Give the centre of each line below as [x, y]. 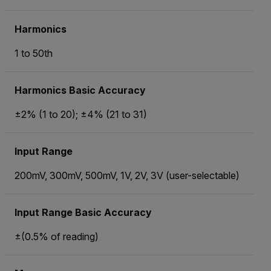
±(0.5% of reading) [57, 237]
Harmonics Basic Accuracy [80, 90]
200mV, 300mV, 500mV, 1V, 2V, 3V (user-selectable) [127, 176]
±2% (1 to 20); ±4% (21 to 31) [81, 115]
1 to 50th [34, 54]
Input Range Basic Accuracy [83, 213]
